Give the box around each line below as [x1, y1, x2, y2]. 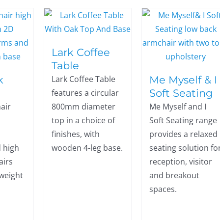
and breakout [149, 170, 200, 181]
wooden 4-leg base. [52, 142, 123, 153]
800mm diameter [52, 101, 116, 112]
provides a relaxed [149, 129, 218, 139]
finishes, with [52, 129, 100, 139]
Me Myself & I [149, 73, 218, 86]
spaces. [149, 184, 177, 194]
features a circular [52, 87, 119, 98]
